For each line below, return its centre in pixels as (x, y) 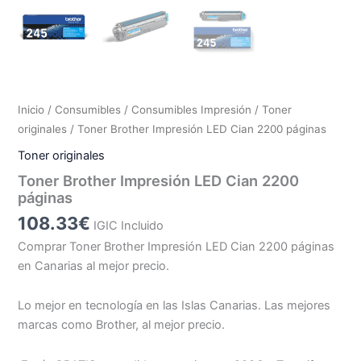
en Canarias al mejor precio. (94, 266)
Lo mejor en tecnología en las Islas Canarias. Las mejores (174, 306)
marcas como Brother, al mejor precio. (122, 325)
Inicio (31, 110)
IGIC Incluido (129, 226)
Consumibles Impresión (192, 110)
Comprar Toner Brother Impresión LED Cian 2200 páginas (176, 246)
